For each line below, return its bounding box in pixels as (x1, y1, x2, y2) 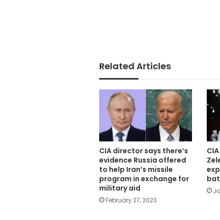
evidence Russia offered (99, 155, 186, 165)
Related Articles (99, 59, 171, 72)
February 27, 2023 (106, 196, 157, 205)
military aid (99, 183, 140, 193)
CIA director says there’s (99, 146, 188, 156)
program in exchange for (99, 174, 189, 184)
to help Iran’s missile (99, 165, 173, 175)
